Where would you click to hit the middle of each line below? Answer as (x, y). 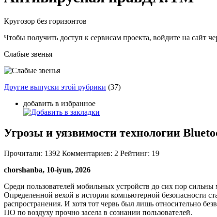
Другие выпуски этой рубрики (55, 87)
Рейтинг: (135, 153)
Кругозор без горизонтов (45, 21)
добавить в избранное (59, 103)
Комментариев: (87, 153)
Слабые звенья (28, 54)
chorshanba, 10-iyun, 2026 (47, 170)
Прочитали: (23, 153)
